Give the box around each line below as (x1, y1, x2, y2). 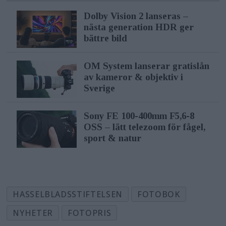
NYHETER (13, 207, 53, 218)
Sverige (83, 82, 115, 93)
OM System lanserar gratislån (83, 60, 209, 71)
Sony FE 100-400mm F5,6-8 (83, 110, 194, 121)
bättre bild (83, 32, 127, 43)
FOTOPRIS (68, 207, 111, 218)
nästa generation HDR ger (83, 21, 194, 32)
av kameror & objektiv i (83, 71, 183, 82)
